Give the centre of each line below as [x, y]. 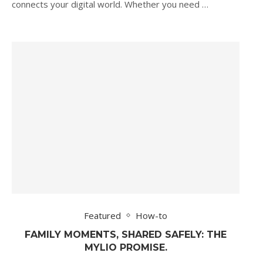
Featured [102, 215]
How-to [151, 215]
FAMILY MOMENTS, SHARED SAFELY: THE [126, 234]
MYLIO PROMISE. [126, 247]
